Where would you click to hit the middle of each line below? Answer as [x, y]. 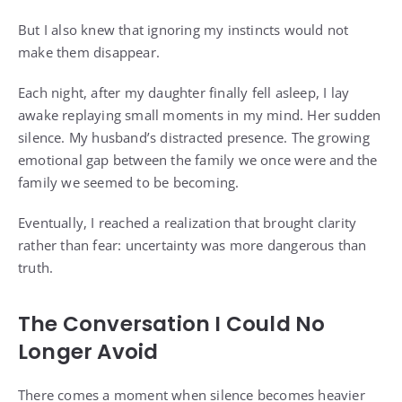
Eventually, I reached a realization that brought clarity [188, 223]
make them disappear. [89, 52]
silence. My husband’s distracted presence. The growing [194, 138]
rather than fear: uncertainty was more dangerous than [192, 245]
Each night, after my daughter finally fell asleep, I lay [184, 93]
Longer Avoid [88, 352]
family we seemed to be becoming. [129, 183]
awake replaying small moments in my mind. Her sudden [200, 115]
